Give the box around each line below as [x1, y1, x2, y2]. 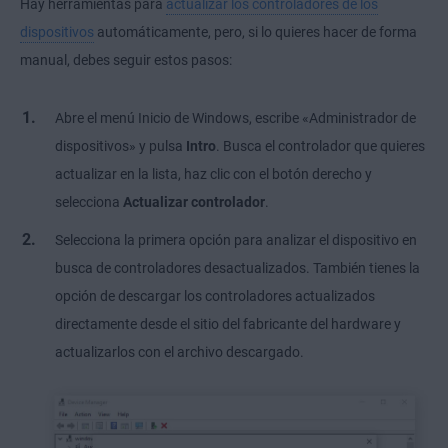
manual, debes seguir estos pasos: [20, 52, 232, 69]
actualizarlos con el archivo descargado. [55, 344, 304, 361]
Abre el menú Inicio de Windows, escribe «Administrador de [55, 110, 416, 127]
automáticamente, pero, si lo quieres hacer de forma [94, 24, 417, 41]
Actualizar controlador [123, 194, 265, 211]
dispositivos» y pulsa [55, 138, 186, 155]
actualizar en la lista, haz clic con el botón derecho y [55, 166, 372, 183]
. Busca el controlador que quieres [216, 138, 425, 155]
